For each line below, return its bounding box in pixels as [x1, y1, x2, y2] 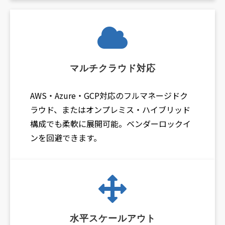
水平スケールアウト [69, 213, 156, 223]
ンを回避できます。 [30, 131, 101, 144]
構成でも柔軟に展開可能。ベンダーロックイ [30, 117, 191, 130]
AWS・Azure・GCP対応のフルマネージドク [30, 89, 188, 101]
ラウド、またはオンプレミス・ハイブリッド [30, 103, 190, 116]
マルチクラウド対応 [69, 63, 156, 73]
